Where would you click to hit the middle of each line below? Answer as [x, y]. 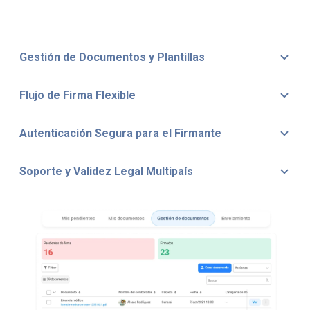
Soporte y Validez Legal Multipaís [106, 172]
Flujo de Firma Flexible [77, 95]
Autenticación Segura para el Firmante [120, 134]
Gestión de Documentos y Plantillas [112, 57]
